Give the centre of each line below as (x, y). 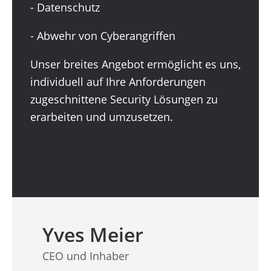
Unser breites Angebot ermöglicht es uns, (135, 64)
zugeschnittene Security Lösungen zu (124, 99)
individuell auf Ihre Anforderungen (118, 82)
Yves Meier (93, 234)
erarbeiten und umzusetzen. (102, 117)
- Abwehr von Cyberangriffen (103, 36)
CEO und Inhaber (86, 256)
